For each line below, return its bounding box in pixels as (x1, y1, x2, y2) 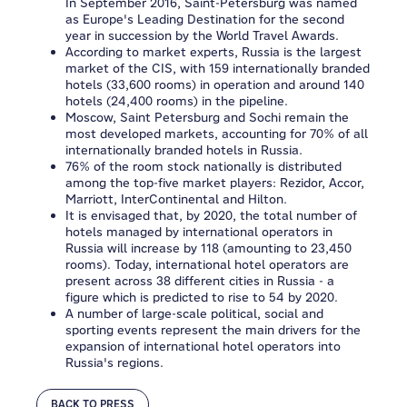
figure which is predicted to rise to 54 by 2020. (65, 289, 338, 305)
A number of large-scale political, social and (65, 305, 323, 322)
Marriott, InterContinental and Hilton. (65, 191, 287, 207)
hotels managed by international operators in (65, 223, 333, 240)
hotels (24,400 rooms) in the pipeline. (65, 93, 288, 109)
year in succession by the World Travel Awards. (65, 27, 339, 44)
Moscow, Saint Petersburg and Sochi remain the (65, 109, 349, 125)
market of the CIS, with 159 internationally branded (65, 60, 370, 76)
